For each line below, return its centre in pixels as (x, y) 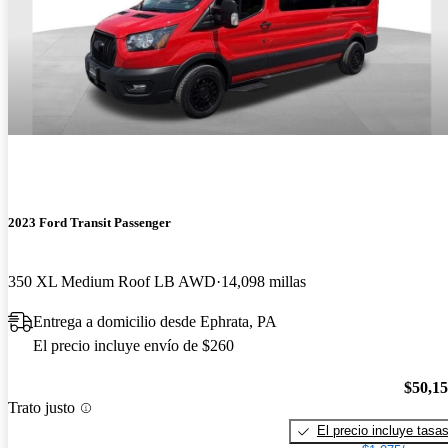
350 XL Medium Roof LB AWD (112, 281)
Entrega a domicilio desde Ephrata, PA (155, 321)
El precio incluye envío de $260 (133, 345)
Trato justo (41, 408)
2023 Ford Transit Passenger (89, 222)
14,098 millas (263, 281)
